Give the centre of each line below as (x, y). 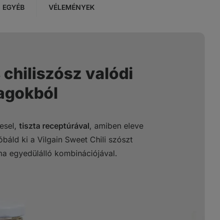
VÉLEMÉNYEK (71, 7)
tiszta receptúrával (54, 126)
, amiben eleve (116, 126)
